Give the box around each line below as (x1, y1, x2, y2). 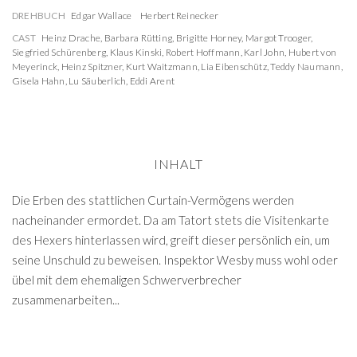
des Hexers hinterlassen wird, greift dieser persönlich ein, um (12, 233, 330, 247)
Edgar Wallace (71, 10, 132, 22)
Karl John (244, 46, 285, 58)
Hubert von (288, 46, 337, 58)
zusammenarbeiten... (12, 292, 120, 307)
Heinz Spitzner (61, 61, 123, 73)
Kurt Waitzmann (125, 61, 198, 73)
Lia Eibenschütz (201, 61, 267, 73)
